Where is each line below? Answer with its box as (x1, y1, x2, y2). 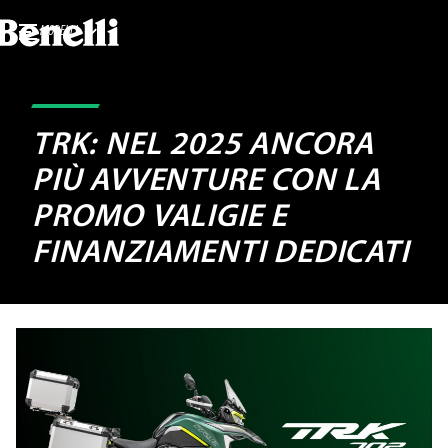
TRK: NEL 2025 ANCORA (32, 130, 374, 162)
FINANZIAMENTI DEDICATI (32, 238, 409, 270)
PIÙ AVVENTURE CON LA (32, 166, 381, 198)
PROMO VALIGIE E (32, 202, 288, 234)
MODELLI (40, 24, 78, 39)
